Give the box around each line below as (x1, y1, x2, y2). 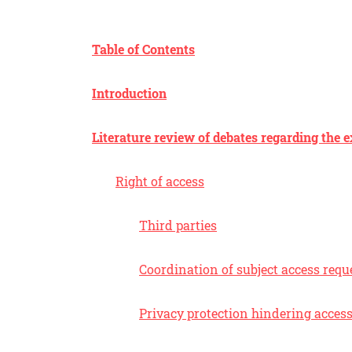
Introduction (92, 85, 167, 101)
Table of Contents (92, 41, 195, 57)
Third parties (139, 217, 217, 233)
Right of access (115, 173, 204, 189)
